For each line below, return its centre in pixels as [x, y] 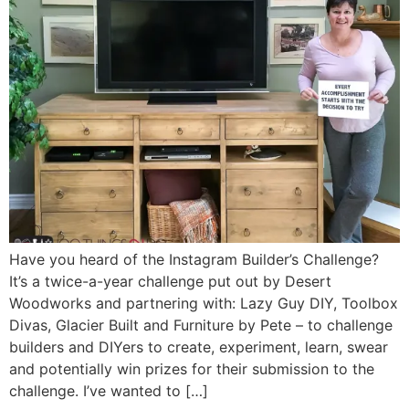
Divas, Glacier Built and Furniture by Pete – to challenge [201, 325]
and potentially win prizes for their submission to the [192, 368]
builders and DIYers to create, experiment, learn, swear [199, 346]
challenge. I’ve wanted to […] [109, 390]
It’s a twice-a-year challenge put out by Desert [170, 281]
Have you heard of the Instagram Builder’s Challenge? [194, 259]
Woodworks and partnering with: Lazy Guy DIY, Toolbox [204, 303]
